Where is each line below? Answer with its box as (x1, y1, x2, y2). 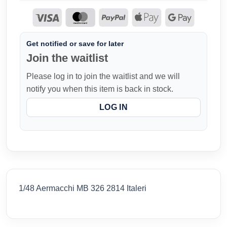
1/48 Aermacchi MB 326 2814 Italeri (19, 184, 146, 193)
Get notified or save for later (26, 39, 124, 48)
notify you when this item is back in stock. (26, 84, 173, 93)
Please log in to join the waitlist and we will (26, 71, 180, 81)
